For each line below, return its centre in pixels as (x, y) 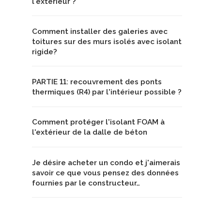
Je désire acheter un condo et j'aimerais (106, 163)
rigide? (45, 52)
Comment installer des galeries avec (100, 31)
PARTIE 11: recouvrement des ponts (97, 82)
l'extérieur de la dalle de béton (90, 132)
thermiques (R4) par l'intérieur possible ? (107, 92)
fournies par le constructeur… (86, 183)
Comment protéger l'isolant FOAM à (98, 122)
